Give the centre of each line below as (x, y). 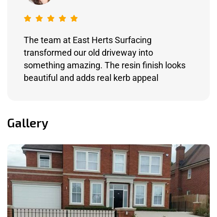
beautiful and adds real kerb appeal (91, 77)
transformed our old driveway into (88, 52)
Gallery (28, 122)
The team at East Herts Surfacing (88, 40)
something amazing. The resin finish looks (105, 65)
